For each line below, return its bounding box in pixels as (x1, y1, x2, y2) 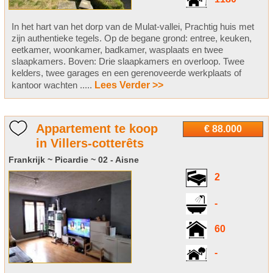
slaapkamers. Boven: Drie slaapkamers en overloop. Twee (11, 56, 244, 67)
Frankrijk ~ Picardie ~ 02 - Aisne (8, 155, 139, 165)
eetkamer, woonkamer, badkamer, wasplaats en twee (11, 44, 223, 55)
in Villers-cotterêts (35, 136, 144, 151)
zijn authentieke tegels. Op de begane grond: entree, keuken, (11, 33, 252, 44)
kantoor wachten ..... (11, 80, 94, 91)
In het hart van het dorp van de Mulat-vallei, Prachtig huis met (11, 21, 254, 32)
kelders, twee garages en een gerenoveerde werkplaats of (11, 68, 241, 79)
